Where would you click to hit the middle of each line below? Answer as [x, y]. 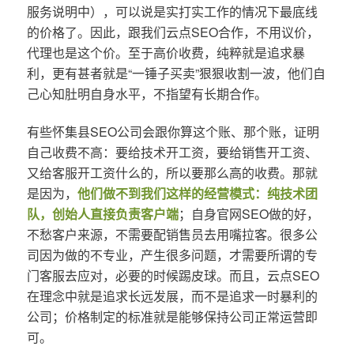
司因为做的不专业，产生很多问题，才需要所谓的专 [172, 254]
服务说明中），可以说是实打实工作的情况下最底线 [172, 11]
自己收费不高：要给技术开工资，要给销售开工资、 [172, 152]
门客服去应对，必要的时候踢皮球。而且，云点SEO [173, 275]
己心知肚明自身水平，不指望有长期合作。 [147, 93]
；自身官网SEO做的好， [249, 213]
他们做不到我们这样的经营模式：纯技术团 [197, 193]
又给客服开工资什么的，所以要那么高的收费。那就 [172, 172]
